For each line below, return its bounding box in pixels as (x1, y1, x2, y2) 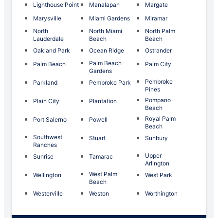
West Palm (89, 170, 117, 178)
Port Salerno (33, 116, 67, 124)
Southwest (33, 133, 62, 141)
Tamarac (89, 153, 113, 161)
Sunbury (145, 134, 168, 142)
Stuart (89, 134, 106, 142)
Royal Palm (145, 115, 176, 123)
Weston (89, 190, 109, 198)
